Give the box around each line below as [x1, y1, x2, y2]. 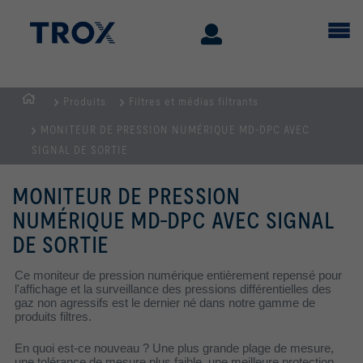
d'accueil [22, 131, 69, 144]
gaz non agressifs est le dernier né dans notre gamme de [15, 297, 315, 310]
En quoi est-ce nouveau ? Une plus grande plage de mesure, [15, 342, 334, 355]
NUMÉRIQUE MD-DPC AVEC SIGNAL [12, 207, 335, 233]
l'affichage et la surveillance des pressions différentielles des [15, 283, 331, 296]
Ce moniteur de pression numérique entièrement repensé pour [15, 269, 342, 282]
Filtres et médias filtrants [129, 95, 258, 108]
